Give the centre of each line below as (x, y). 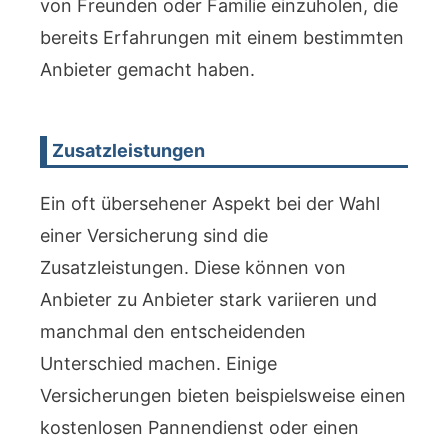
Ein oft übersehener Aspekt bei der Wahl (210, 203)
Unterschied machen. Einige (158, 363)
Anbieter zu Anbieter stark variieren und (208, 299)
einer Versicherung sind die (154, 235)
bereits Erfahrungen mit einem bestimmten (222, 37)
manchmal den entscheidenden (173, 331)
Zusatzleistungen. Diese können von (193, 267)
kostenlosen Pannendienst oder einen (199, 427)
